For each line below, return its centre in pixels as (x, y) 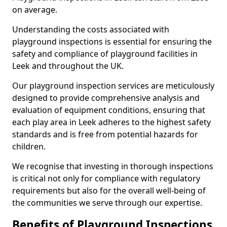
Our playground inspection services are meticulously (113, 86)
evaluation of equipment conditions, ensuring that (109, 110)
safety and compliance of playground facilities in (105, 54)
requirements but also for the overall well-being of (109, 191)
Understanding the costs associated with (91, 29)
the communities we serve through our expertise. (107, 203)
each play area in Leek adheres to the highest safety (111, 122)
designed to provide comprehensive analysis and (106, 98)
